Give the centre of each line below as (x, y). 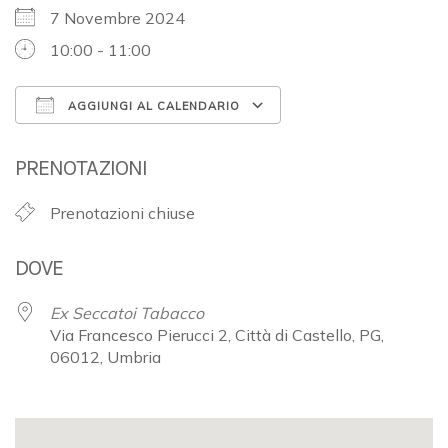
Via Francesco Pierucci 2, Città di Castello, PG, (217, 334)
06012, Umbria (105, 356)
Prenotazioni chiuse (122, 212)
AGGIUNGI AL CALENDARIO (152, 105)
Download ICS (102, 141)
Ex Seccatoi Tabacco (127, 312)
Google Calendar (360, 141)
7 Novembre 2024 (125, 17)
